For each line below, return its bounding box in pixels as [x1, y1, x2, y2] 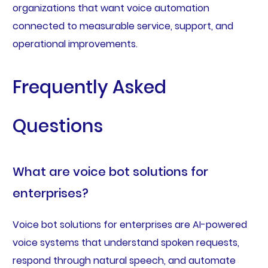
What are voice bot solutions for [12, 163, 208, 180]
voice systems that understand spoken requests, [12, 235, 239, 249]
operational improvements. [12, 37, 138, 51]
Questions [12, 113, 103, 139]
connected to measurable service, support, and [12, 19, 233, 33]
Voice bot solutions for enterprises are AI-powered [12, 217, 247, 232]
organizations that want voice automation [12, 1, 209, 16]
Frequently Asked [12, 74, 166, 100]
